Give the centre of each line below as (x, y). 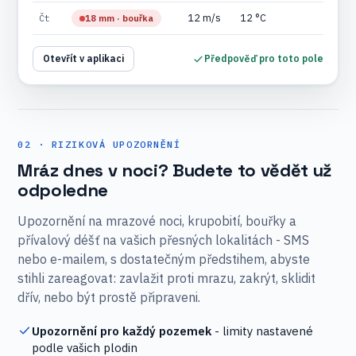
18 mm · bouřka (119, 18)
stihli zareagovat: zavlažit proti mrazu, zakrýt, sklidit (166, 278)
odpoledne (63, 190)
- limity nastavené (262, 331)
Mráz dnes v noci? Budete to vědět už (175, 170)
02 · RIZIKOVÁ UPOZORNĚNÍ (99, 144)
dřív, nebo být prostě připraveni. (109, 297)
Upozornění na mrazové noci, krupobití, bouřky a (157, 221)
